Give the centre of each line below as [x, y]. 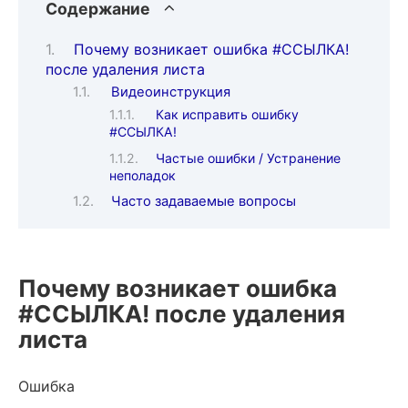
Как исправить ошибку [228, 114]
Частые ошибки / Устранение [249, 158]
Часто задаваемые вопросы [203, 202]
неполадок [143, 175]
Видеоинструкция [170, 92]
